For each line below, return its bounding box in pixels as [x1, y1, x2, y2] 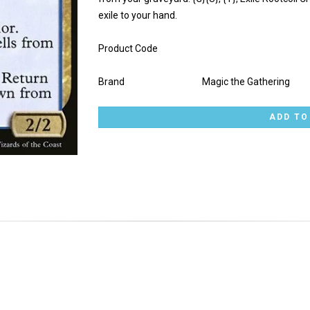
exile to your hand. [98, 10, 177, 21]
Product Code [98, 43, 158, 54]
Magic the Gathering [201, 76, 290, 87]
